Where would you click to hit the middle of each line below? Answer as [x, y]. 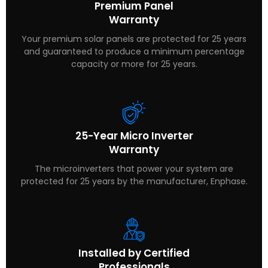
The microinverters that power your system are [134, 168]
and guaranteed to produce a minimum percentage [134, 51]
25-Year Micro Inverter [134, 135]
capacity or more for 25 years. [134, 64]
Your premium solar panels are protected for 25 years [134, 39]
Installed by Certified [134, 253]
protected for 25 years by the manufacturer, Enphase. [134, 181]
